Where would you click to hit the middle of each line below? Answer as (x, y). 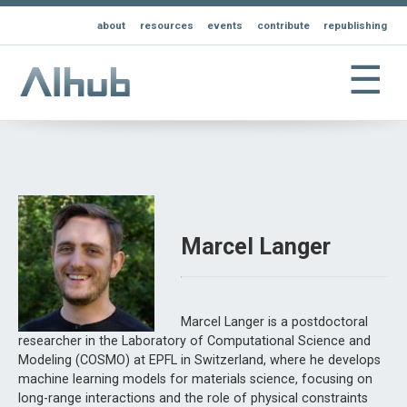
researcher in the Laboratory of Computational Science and (194, 342)
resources (166, 26)
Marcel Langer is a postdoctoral (274, 323)
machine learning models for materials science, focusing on (195, 380)
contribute (283, 26)
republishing (356, 26)
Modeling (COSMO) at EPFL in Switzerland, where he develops (199, 361)
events (225, 26)
